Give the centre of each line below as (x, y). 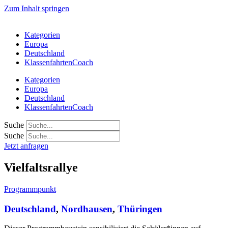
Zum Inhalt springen (37, 8)
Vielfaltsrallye (41, 167)
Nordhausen (87, 209)
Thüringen (140, 209)
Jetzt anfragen (26, 146)
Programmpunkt (30, 189)
